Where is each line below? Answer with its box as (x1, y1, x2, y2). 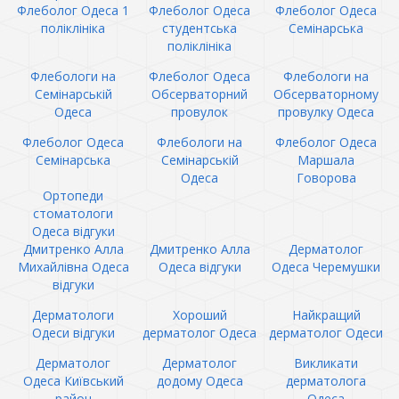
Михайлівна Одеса (17, 258, 129, 275)
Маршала (297, 151, 354, 168)
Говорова (296, 169, 356, 186)
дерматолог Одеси (269, 324, 383, 341)
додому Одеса (156, 372, 243, 389)
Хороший (172, 306, 227, 323)
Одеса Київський (22, 372, 124, 389)
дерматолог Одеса (142, 324, 256, 341)
